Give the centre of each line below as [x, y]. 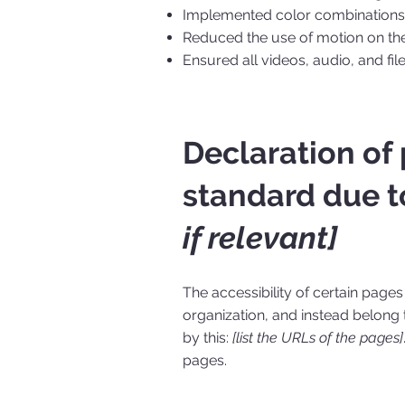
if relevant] [259, 238]
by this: [207, 338]
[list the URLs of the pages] [317, 338]
